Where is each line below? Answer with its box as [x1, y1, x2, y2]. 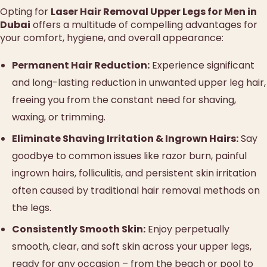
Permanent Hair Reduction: [12, 58, 150, 72]
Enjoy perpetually [145, 222, 229, 237]
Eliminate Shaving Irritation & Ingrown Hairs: [12, 132, 238, 145]
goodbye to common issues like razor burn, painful [12, 149, 247, 163]
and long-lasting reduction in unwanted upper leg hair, [12, 75, 266, 89]
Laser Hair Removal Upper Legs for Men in [51, 4, 257, 18]
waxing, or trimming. [12, 110, 105, 124]
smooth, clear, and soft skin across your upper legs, [12, 240, 252, 254]
